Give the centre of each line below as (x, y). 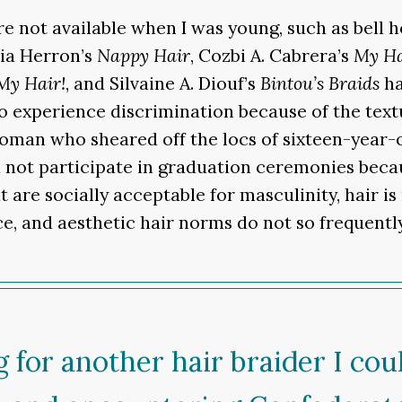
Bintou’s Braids (320, 83)
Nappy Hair (144, 56)
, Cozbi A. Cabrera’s (272, 56)
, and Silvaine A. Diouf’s (163, 83)
